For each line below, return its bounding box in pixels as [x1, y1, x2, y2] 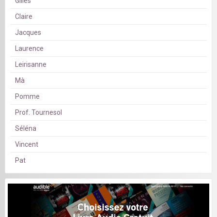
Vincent [15, 140, 38, 149]
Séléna [15, 124, 36, 133]
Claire [15, 13, 32, 21]
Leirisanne [15, 61, 46, 69]
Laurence [15, 45, 44, 53]
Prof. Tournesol [15, 108, 62, 117]
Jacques [15, 29, 41, 37]
